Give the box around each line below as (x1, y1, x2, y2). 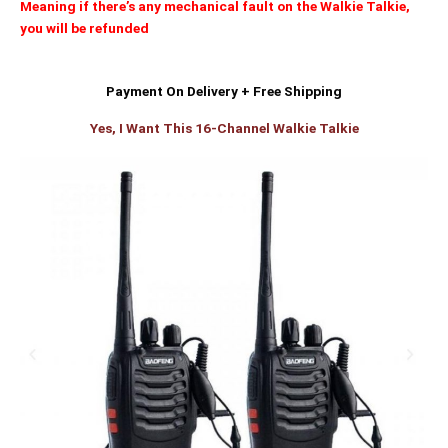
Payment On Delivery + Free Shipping (106, 82, 342, 99)
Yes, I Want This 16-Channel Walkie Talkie (89, 119, 359, 136)
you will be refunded (20, 20, 152, 37)
